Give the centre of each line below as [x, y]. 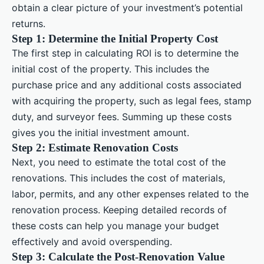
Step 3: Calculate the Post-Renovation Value [118, 256]
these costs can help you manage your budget [115, 225]
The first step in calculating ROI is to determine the [125, 53]
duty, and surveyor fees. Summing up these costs [122, 116]
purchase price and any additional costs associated [127, 85]
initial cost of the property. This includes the [110, 69]
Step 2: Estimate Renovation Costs [95, 147]
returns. [29, 23]
